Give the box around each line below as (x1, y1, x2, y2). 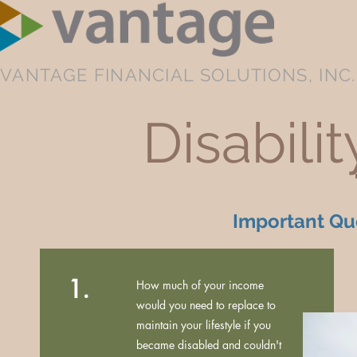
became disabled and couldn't (136, 337, 281, 352)
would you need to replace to (136, 297, 276, 312)
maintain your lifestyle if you (136, 317, 271, 332)
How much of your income (136, 277, 264, 292)
